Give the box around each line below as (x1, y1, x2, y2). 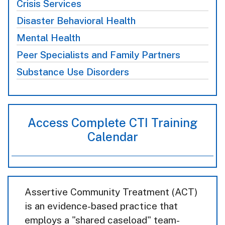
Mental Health (17, 32, 80, 44)
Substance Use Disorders (17, 66, 129, 78)
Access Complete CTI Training (28, 116, 197, 130)
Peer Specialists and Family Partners (17, 49, 180, 61)
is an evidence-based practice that (25, 200, 178, 212)
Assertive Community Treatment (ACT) (25, 186, 197, 198)
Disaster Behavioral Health (17, 15, 136, 27)
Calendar (87, 130, 138, 144)
